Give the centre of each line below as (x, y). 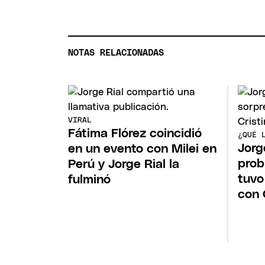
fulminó (90, 179)
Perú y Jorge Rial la (124, 164)
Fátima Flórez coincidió (135, 133)
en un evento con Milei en (143, 148)
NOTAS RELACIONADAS (116, 53)
